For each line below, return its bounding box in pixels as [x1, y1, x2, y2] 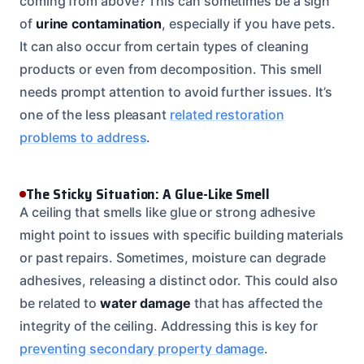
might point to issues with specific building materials [19, 226, 344, 243]
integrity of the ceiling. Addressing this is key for [19, 317, 318, 334]
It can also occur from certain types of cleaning [19, 37, 310, 54]
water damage [99, 294, 191, 311]
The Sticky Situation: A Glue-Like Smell [26, 182, 270, 206]
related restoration [170, 106, 284, 123]
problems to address [19, 128, 147, 145]
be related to [19, 294, 100, 311]
